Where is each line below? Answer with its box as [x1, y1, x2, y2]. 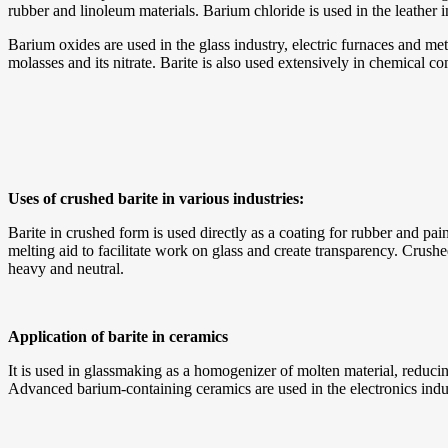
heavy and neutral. [8, 259, 124, 277]
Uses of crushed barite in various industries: [8, 189, 304, 207]
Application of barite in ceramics [8, 327, 228, 345]
